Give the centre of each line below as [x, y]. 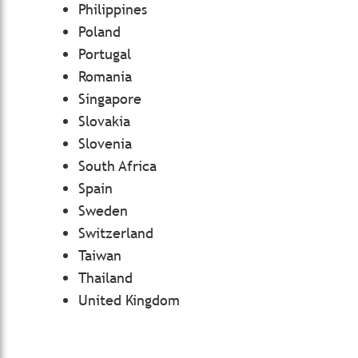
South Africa [117, 166]
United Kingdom [129, 300]
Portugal [105, 54]
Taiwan [100, 255]
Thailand [105, 278]
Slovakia [104, 121]
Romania [105, 76]
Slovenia [105, 143]
